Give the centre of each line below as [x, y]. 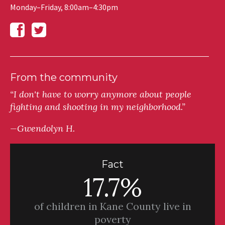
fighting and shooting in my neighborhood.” [98, 107]
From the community [64, 78]
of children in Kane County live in [113, 206]
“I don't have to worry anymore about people [101, 94]
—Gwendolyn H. [42, 129]
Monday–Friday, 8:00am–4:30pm [64, 7]
